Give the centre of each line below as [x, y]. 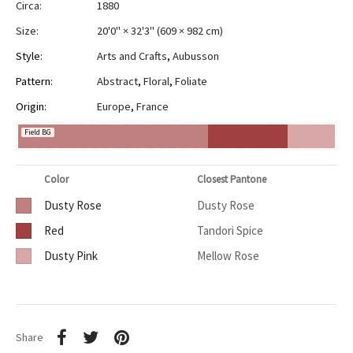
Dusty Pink [71, 256]
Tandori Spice [230, 231]
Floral [156, 82]
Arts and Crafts [132, 56]
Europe [114, 107]
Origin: [31, 107]
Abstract [117, 82]
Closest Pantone [232, 180]
